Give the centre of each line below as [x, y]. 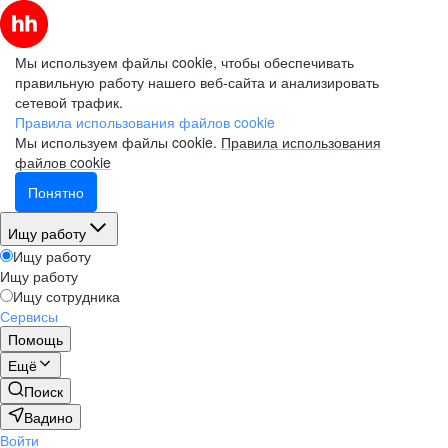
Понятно [56, 192]
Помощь [35, 339]
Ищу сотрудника [66, 296]
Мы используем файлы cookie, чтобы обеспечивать [184, 62]
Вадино [48, 417]
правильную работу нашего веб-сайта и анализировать [197, 82]
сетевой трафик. [69, 102]
